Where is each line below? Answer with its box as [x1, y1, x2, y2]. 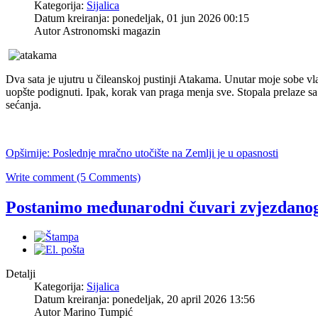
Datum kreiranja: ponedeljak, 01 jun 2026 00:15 [34, 11, 249, 24]
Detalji [6, 268, 35, 280]
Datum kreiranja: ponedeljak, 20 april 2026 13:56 [34, 293, 255, 306]
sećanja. [6, 98, 41, 111]
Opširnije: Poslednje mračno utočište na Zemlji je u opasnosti [6, 146, 278, 159]
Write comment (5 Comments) [6, 170, 141, 183]
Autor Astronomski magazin [34, 24, 160, 37]
